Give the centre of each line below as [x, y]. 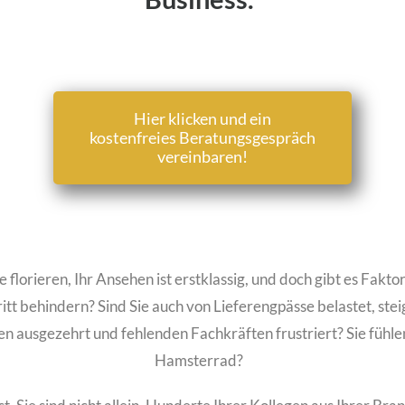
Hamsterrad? [198, 360]
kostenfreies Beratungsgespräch [202, 137]
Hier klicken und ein [202, 118]
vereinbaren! [202, 156]
